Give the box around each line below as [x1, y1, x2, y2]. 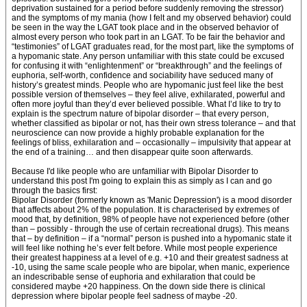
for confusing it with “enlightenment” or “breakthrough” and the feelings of [12, 61, 282, 71]
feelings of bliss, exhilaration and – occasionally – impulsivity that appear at [12, 138, 291, 147]
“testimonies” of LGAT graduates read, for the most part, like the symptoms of [12, 42, 293, 51]
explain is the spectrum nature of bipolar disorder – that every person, [12, 109, 269, 119]
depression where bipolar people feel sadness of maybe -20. [12, 291, 237, 301]
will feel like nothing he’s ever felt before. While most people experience [12, 243, 278, 253]
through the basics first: [12, 186, 97, 195]
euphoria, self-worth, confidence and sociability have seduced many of [12, 71, 273, 80]
